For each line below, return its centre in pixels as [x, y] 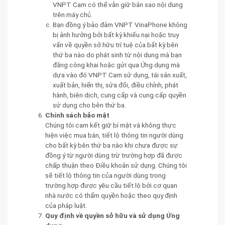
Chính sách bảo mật [77, 115]
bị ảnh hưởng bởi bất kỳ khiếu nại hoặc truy [116, 34]
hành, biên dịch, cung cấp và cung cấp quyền [120, 95]
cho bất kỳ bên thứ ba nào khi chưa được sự [111, 145]
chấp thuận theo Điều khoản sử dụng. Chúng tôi [116, 165]
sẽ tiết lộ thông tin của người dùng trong [105, 175]
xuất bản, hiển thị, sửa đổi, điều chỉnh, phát [116, 85]
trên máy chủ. [73, 14]
